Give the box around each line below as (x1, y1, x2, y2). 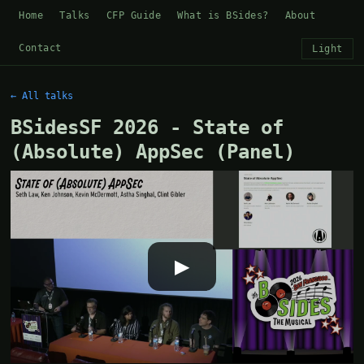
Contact (19, 42, 62, 54)
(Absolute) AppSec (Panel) (11, 141, 296, 163)
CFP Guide (106, 10, 162, 21)
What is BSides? (177, 10, 269, 21)
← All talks (11, 90, 74, 102)
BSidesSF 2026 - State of (11, 116, 284, 139)
